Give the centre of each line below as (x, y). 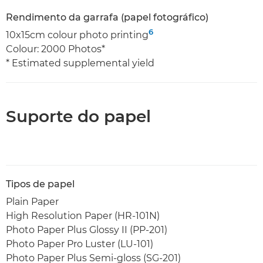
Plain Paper (32, 202)
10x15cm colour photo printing (77, 35)
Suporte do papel (78, 116)
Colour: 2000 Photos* (55, 49)
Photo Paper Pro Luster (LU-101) (80, 244)
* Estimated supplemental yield (80, 63)
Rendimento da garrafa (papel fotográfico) (107, 17)
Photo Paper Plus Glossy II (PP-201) (87, 230)
